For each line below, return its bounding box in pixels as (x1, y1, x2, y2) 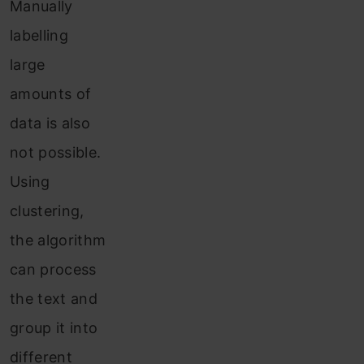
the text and (10, 290, 97, 308)
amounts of (10, 85, 92, 103)
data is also (10, 115, 90, 132)
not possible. (10, 144, 102, 162)
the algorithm (10, 232, 106, 249)
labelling (10, 27, 68, 45)
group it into (10, 319, 98, 337)
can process (10, 261, 97, 279)
